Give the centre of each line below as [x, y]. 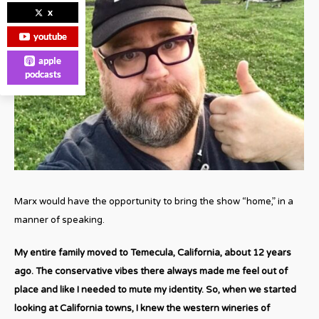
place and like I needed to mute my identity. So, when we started [155, 289]
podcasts [43, 74]
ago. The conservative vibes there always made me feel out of [151, 271]
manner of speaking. [59, 220]
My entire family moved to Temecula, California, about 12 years [153, 252]
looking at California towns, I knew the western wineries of [142, 308]
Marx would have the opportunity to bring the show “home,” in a [154, 201]
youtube [50, 36]
